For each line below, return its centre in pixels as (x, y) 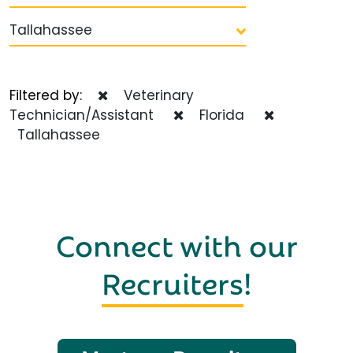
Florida (218, 115)
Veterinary (155, 96)
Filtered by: (54, 96)
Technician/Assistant (82, 115)
